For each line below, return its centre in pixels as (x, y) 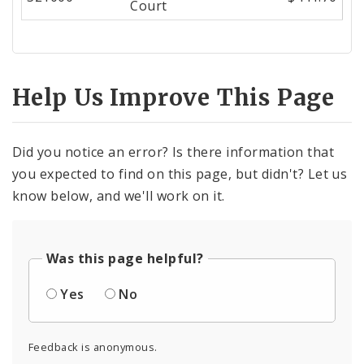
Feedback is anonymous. (93, 347)
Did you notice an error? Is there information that (173, 152)
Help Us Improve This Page (173, 97)
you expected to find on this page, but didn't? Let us (180, 174)
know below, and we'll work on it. (119, 196)
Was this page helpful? (125, 259)
